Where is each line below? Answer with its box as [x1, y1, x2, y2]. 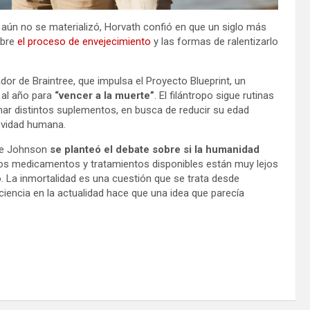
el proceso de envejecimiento [17, 35, 151, 48]
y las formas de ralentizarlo [151, 35, 278, 48]
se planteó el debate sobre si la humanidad [50, 143, 259, 156]
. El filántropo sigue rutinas [154, 89, 274, 102]
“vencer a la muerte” [55, 89, 154, 102]
